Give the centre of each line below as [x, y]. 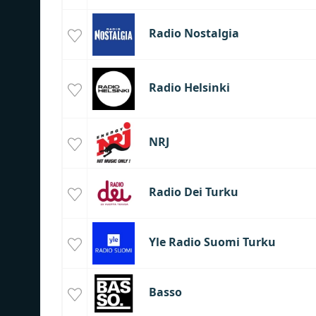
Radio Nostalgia [194, 34]
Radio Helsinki [189, 88]
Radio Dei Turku [193, 192]
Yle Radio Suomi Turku [212, 242]
